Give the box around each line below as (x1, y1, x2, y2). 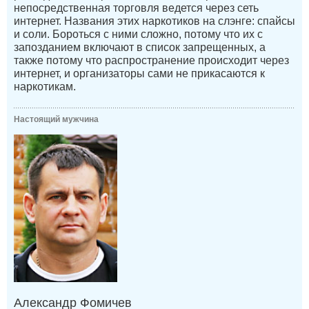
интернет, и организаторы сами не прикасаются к (14, 68, 265, 80)
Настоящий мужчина (14, 114, 99, 125)
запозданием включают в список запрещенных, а (14, 41, 266, 54)
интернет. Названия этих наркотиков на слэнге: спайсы (14, 15, 295, 28)
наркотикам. (14, 81, 76, 93)
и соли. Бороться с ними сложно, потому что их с (14, 28, 263, 41)
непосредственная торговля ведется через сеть (14, 2, 259, 14)
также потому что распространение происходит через (14, 54, 289, 67)
